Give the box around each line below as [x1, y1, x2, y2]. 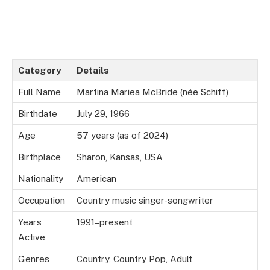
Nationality [18, 174, 63, 184]
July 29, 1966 [77, 108, 130, 119]
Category [18, 65, 61, 76]
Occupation [18, 195, 65, 206]
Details [77, 65, 109, 76]
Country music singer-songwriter [77, 195, 213, 206]
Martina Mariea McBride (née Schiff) [77, 87, 228, 98]
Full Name [18, 87, 61, 98]
